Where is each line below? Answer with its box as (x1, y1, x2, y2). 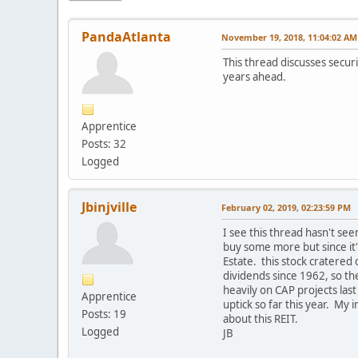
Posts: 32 (82, 136, 126, 151)
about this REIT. (223, 311, 298, 326)
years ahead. (223, 69, 288, 84)
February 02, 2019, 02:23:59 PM (221, 201, 351, 213)
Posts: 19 (82, 306, 126, 321)
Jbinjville (82, 197, 137, 216)
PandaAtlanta (82, 27, 171, 46)
